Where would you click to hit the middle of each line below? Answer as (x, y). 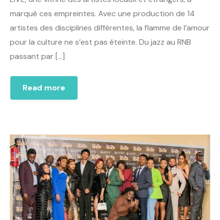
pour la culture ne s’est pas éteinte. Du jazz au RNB (100, 42)
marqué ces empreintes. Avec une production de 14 (102, 13)
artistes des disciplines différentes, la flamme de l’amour (110, 27)
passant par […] (37, 56)
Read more (44, 87)
